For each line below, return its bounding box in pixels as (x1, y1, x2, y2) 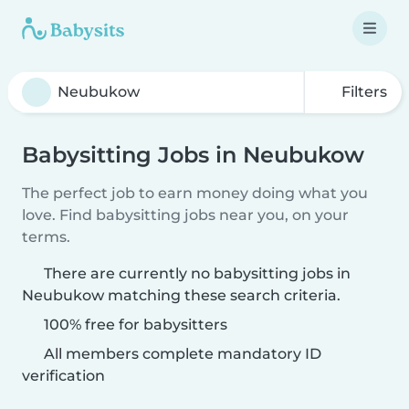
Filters (338, 83, 387, 100)
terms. (22, 228, 70, 246)
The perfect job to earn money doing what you (22, 184, 368, 202)
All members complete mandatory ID (40, 345, 321, 362)
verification (22, 367, 105, 384)
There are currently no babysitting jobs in (44, 265, 351, 282)
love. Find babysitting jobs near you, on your (22, 206, 349, 224)
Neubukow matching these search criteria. (22, 287, 341, 304)
